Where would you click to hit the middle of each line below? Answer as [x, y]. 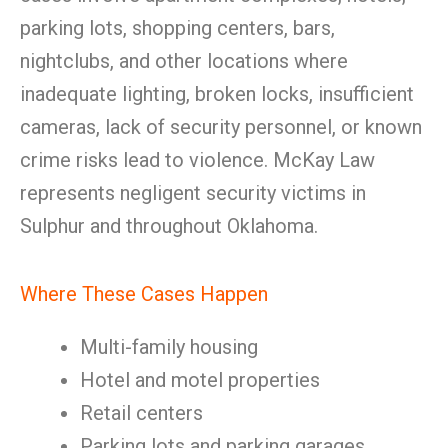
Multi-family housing [169, 347]
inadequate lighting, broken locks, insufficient [217, 94]
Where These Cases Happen [144, 294]
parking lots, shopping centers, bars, [177, 28]
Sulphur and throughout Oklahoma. [169, 226]
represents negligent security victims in [193, 193]
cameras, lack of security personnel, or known [221, 127]
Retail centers [141, 413]
